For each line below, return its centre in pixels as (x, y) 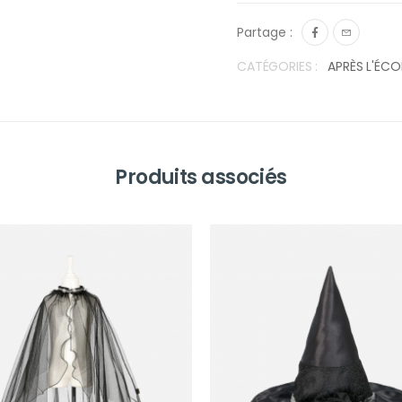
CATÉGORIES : (278, 66)
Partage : (265, 32)
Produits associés (201, 177)
